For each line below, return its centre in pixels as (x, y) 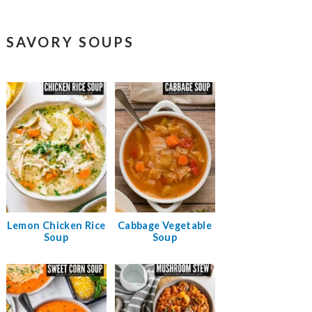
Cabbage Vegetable (165, 226)
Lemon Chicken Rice (56, 226)
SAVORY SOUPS (70, 42)
